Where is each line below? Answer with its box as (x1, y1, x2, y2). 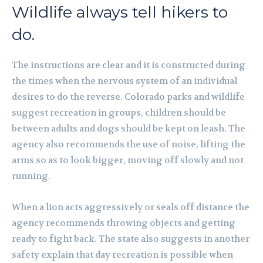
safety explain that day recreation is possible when (12, 249, 233, 261)
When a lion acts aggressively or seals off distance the (12, 201, 249, 214)
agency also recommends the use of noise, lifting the (12, 139, 245, 151)
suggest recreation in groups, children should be (12, 107, 226, 119)
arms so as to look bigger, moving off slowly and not (12, 154, 244, 167)
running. (12, 170, 50, 183)
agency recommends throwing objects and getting (12, 217, 235, 230)
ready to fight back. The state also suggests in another (12, 233, 249, 245)
